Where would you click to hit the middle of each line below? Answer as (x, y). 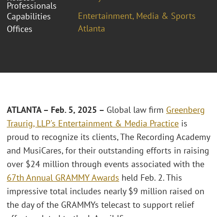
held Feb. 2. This (151, 178)
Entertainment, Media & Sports (137, 15)
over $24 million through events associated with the (106, 164)
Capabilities (29, 16)
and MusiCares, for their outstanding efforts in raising (108, 151)
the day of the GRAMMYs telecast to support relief (101, 205)
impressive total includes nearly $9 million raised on (106, 191)
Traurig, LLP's (32, 124)
